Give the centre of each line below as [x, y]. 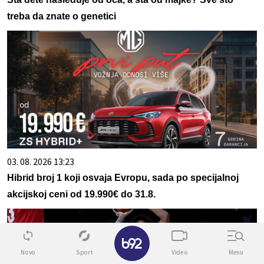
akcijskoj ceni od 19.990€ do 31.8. [81, 194]
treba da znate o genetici [62, 16]
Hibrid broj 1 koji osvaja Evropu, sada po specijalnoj [123, 178]
